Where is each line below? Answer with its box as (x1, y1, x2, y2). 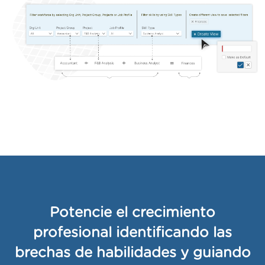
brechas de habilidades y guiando (14, 246, 251, 261)
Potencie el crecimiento (50, 206, 215, 221)
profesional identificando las (33, 226, 232, 241)
